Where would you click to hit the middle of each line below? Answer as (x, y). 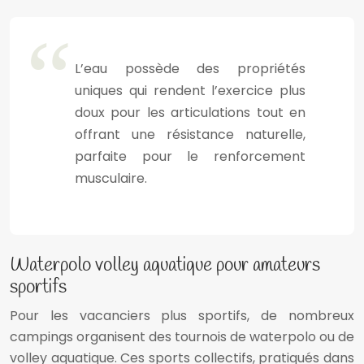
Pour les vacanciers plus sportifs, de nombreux (182, 316)
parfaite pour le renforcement (190, 157)
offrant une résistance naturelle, (190, 135)
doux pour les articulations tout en (190, 113)
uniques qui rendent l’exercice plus (190, 91)
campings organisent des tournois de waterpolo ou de (182, 337)
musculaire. (111, 179)
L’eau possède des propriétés (190, 69)
